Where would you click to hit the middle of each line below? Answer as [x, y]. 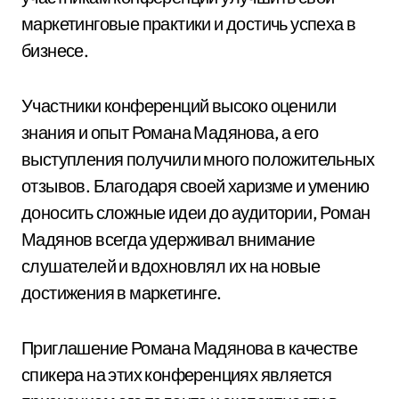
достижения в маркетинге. [122, 293]
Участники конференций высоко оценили [179, 106]
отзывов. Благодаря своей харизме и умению [195, 186]
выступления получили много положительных [198, 159]
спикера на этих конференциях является [177, 375]
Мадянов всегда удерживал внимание [168, 239]
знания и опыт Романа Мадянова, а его [170, 132]
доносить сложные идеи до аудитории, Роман [196, 212]
